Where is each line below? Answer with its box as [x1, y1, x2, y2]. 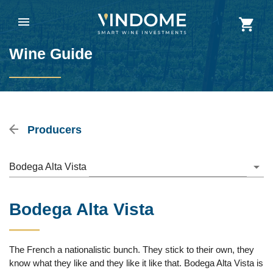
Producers [24, 124, 82, 136]
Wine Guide [9, 45, 93, 62]
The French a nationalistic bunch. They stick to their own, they [9, 244, 254, 255]
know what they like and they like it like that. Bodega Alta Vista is [9, 258, 263, 268]
